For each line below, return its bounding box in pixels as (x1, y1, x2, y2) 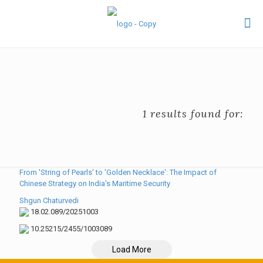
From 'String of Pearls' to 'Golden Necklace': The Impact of (19, 167, 217, 177)
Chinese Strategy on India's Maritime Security (19, 178, 170, 188)
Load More (112, 244, 151, 254)
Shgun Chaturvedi (19, 195, 79, 205)
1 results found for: (143, 106, 244, 120)
